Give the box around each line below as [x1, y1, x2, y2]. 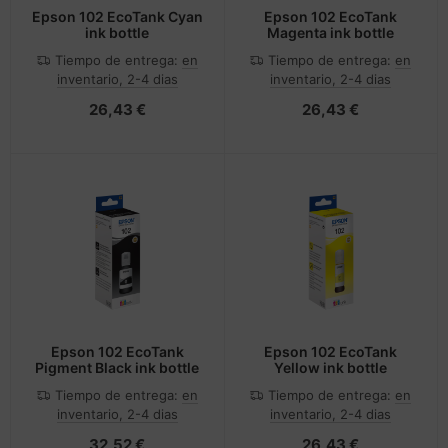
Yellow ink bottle [274, 359, 388, 377]
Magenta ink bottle [267, 23, 395, 41]
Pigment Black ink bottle [35, 359, 200, 377]
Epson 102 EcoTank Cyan [31, 7, 203, 25]
